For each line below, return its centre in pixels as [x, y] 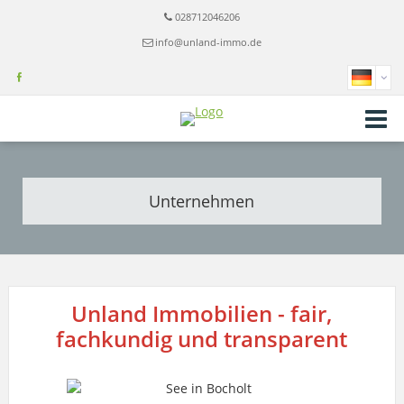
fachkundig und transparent [202, 338]
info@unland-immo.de [208, 42]
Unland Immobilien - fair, [202, 313]
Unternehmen [202, 201]
